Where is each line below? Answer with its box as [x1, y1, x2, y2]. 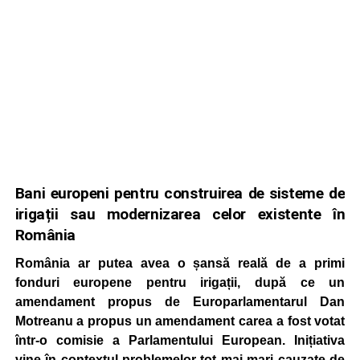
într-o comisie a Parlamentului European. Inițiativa [14, 333, 346, 347]
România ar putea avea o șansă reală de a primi [14, 256, 346, 270]
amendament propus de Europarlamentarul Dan [14, 295, 346, 309]
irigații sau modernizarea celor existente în [14, 205, 346, 223]
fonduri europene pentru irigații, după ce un [14, 276, 346, 289]
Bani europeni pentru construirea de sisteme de [14, 184, 346, 202]
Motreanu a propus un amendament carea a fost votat [14, 314, 346, 328]
